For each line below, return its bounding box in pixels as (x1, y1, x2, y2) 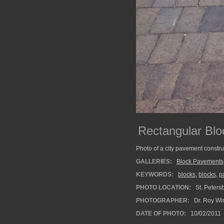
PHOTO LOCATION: (136, 184, 191, 191)
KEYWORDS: (136, 171, 173, 178)
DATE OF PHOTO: (136, 210, 186, 217)
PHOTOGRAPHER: (136, 197, 189, 204)
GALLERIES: (136, 158, 172, 165)
